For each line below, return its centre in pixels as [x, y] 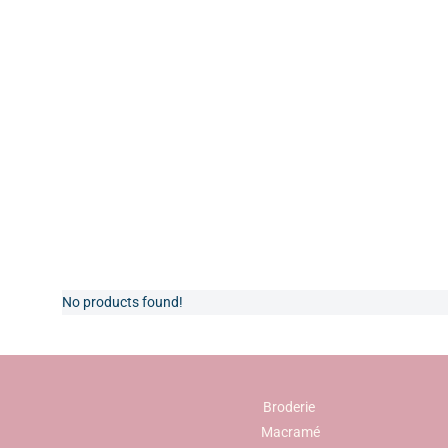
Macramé [290, 432]
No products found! [122, 302]
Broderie [290, 407]
